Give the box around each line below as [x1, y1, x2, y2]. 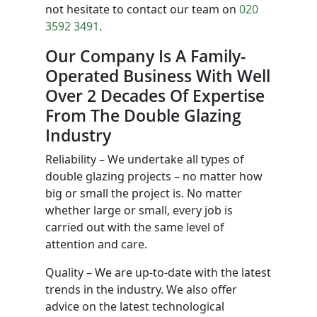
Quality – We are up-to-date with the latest [45, 265, 271, 280]
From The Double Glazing [45, 104, 241, 127]
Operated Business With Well [45, 64, 270, 87]
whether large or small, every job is [45, 202, 233, 218]
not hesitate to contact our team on [45, 1, 239, 17]
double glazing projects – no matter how [45, 168, 263, 184]
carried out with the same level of [45, 219, 224, 235]
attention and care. [45, 236, 147, 252]
